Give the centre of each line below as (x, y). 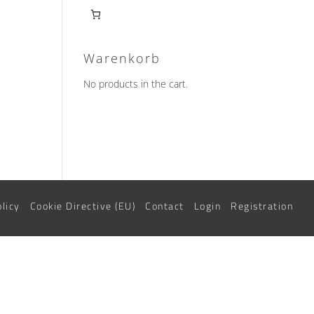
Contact (165, 206)
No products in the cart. (136, 84)
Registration (262, 206)
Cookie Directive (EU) (83, 206)
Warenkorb (122, 58)
